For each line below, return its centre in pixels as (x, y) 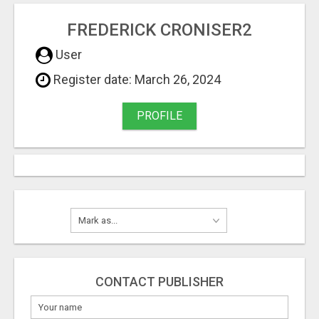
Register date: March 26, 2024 (136, 79)
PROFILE (159, 115)
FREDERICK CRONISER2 (159, 30)
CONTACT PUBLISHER (159, 281)
